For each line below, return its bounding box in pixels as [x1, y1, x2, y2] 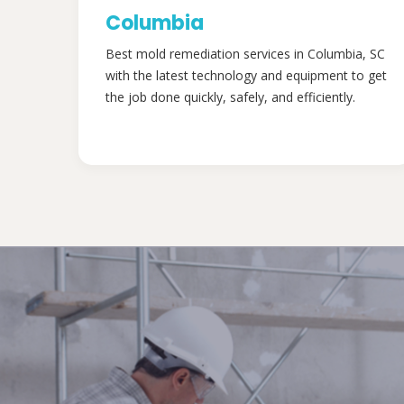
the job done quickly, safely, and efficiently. [106, 88, 355, 106]
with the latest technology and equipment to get [106, 67, 387, 84]
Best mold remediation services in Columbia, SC [106, 45, 385, 62]
